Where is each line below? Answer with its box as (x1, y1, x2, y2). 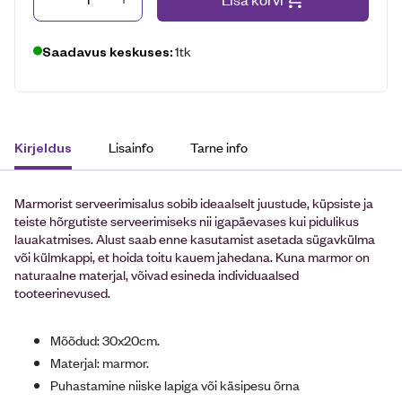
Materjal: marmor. (50, 352, 149, 371)
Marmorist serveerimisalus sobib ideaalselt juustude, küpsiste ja (14, 192, 373, 212)
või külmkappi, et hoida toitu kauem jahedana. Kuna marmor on (14, 246, 370, 266)
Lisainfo (109, 136, 153, 156)
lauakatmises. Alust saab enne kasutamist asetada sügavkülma (14, 228, 375, 248)
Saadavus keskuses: (42, 42, 175, 59)
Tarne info (190, 136, 248, 156)
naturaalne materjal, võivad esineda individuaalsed (14, 264, 299, 284)
